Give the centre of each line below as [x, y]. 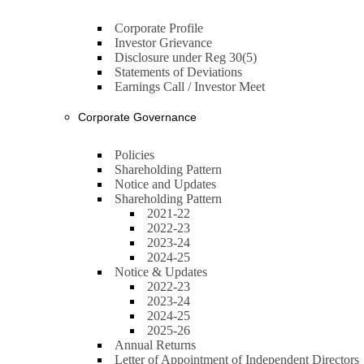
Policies [134, 155]
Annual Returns [155, 345]
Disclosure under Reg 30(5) [186, 57]
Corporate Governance [137, 117]
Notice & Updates [161, 272]
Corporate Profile [159, 28]
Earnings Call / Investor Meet [190, 87]
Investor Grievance [163, 43]
